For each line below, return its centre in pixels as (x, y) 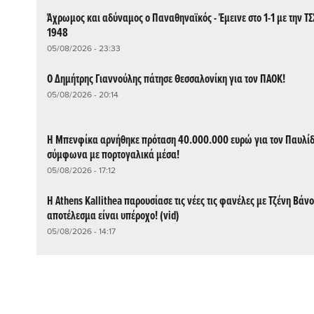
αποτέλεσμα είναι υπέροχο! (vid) (113, 216)
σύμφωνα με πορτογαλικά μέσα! (113, 155)
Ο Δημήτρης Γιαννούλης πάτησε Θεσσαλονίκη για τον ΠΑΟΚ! (166, 79)
